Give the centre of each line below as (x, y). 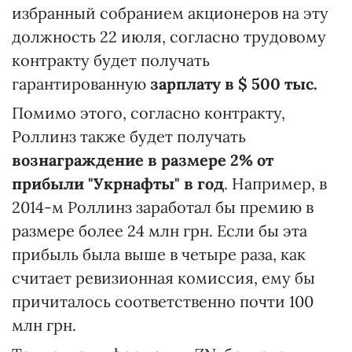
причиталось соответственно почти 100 (163, 301)
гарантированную (79, 84)
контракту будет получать (111, 60)
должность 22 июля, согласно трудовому (169, 37)
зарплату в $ (199, 84)
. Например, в (275, 183)
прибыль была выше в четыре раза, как (159, 254)
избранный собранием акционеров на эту (170, 13)
